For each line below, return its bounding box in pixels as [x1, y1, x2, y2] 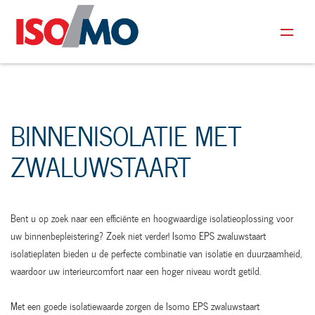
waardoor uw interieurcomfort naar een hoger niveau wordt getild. [11, 263, 261, 279]
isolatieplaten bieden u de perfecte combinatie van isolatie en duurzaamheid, [11, 245, 302, 262]
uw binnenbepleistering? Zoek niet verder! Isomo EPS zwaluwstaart [11, 228, 266, 244]
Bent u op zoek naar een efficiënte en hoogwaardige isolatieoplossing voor [11, 210, 293, 226]
